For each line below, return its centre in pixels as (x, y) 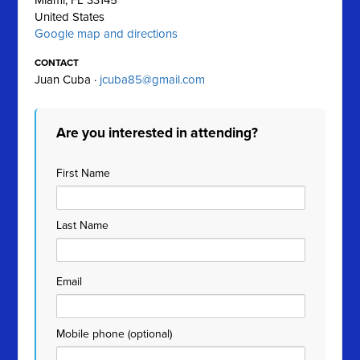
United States (70, 17)
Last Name (83, 225)
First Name (84, 173)
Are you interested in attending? (157, 133)
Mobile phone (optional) (115, 334)
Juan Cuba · (67, 80)
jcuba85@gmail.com (153, 80)
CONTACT (57, 63)
